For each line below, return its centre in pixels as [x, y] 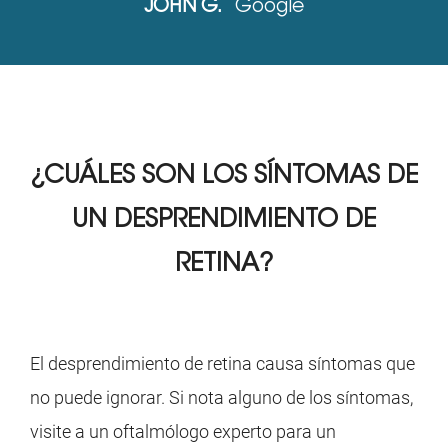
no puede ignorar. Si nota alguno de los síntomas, [221, 398]
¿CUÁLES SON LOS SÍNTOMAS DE [224, 177]
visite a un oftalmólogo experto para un [183, 432]
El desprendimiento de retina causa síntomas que [222, 364]
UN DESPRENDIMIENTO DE [224, 221]
